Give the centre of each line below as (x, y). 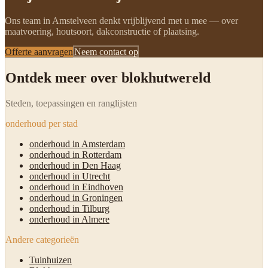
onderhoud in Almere (69, 219)
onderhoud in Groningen (76, 197)
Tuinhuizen (51, 260)
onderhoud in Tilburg (69, 208)
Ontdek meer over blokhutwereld (108, 77)
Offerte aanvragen (39, 51)
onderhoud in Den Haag (75, 165)
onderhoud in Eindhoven (76, 187)
